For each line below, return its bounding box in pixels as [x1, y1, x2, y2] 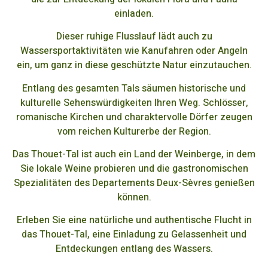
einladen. [114, 6, 154, 21]
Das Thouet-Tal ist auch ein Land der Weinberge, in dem [13, 147, 255, 162]
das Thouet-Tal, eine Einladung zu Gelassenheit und [22, 227, 246, 242]
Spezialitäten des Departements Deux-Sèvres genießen [13, 175, 255, 190]
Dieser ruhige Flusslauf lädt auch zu [56, 29, 212, 44]
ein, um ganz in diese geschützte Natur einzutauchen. [16, 58, 252, 73]
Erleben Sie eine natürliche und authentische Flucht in [16, 213, 252, 228]
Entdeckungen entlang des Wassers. [55, 242, 213, 257]
